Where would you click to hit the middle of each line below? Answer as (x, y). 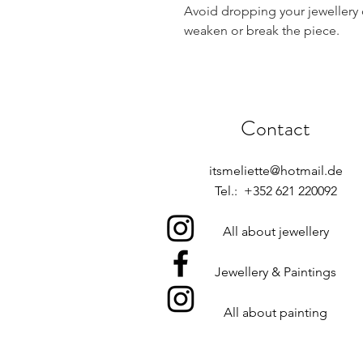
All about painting (276, 313)
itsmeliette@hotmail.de (275, 171)
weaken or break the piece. (262, 31)
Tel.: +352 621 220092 (275, 191)
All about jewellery (275, 232)
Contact (276, 129)
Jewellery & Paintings (276, 272)
